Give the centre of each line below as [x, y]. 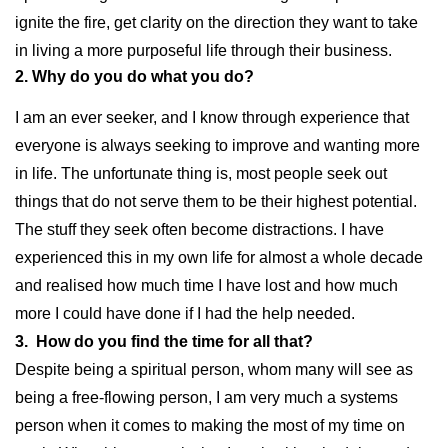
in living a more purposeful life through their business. [203, 51]
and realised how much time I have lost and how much [206, 286]
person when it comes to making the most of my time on [210, 426]
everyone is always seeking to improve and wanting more [217, 146]
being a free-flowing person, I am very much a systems [206, 398]
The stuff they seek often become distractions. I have [199, 230]
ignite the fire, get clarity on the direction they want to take [216, 23]
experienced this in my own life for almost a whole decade [219, 258]
